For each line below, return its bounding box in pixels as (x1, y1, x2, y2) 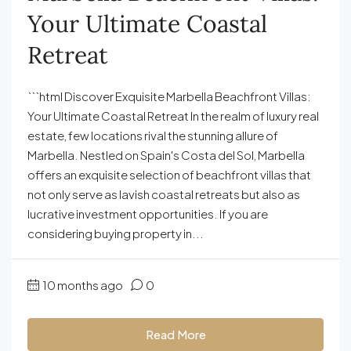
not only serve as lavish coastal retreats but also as (27, 186, 300, 201)
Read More (145, 326, 206, 342)
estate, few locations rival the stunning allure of (27, 127, 278, 143)
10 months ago (42, 277, 123, 292)
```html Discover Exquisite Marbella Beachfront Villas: (27, 88, 311, 103)
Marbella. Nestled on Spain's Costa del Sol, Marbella (27, 147, 305, 162)
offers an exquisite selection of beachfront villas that (27, 166, 311, 182)
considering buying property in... (27, 225, 204, 241)
